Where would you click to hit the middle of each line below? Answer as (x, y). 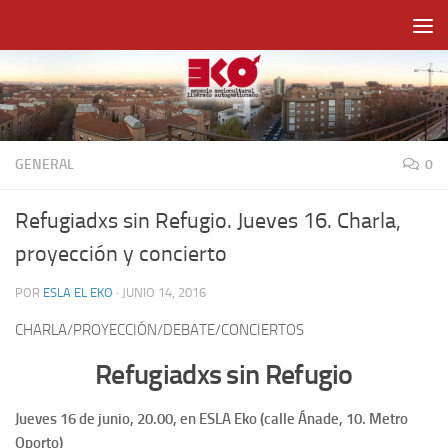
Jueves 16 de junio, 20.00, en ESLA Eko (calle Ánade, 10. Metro (211, 419)
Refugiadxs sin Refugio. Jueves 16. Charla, (208, 221)
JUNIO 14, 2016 (164, 292)
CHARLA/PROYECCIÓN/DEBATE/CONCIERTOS (159, 330)
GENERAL (44, 164)
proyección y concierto (121, 254)
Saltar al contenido (91, 28)
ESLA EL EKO (78, 292)
